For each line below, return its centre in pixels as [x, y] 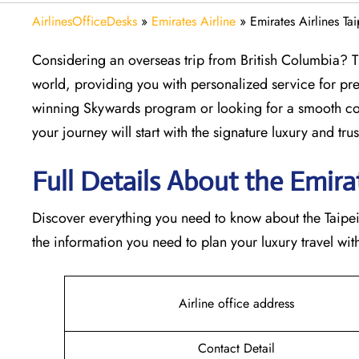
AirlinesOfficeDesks [85, 21]
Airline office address [236, 303]
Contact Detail [236, 348]
